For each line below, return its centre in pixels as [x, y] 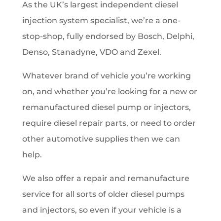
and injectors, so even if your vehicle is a [102, 210]
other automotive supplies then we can [101, 139]
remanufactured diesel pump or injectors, [106, 107]
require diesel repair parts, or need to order [109, 123]
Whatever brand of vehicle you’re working [106, 75]
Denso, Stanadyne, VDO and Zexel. [92, 52]
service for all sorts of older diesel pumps [103, 194]
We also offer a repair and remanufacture [106, 178]
